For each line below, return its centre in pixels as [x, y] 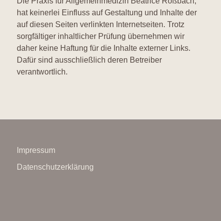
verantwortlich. [42, 72]
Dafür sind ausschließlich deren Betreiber [89, 60]
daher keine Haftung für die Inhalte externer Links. [103, 48]
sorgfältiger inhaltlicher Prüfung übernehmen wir [100, 36]
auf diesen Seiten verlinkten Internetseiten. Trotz [100, 24]
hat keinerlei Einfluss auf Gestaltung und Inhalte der [107, 12]
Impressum [36, 150]
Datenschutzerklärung [55, 167]
